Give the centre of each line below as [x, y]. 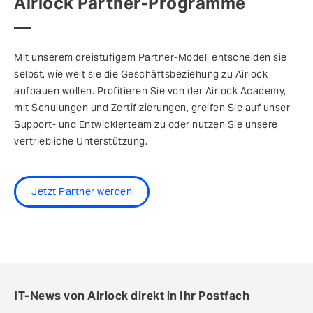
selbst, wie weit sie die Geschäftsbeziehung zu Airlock [141, 74]
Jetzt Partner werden [82, 191]
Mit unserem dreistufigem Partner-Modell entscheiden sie [151, 57]
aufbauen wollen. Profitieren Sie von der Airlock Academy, [150, 90]
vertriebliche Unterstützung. [81, 141]
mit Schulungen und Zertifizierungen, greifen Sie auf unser [152, 107]
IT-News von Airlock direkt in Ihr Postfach [132, 296]
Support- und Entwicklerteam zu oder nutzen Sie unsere [146, 124]
